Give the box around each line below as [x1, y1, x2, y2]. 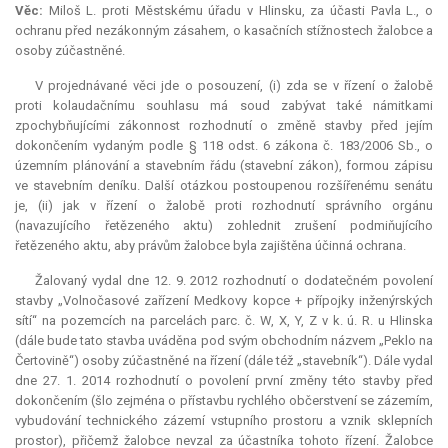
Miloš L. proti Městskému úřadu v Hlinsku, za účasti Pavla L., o [43, 3, 433, 19]
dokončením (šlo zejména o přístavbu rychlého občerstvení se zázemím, [15, 393, 433, 409]
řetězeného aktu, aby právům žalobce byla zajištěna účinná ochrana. [15, 238, 406, 254]
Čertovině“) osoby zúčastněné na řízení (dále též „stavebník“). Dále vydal [15, 353, 433, 369]
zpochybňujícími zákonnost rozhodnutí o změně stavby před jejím [15, 118, 433, 134]
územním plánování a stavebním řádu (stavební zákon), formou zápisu [15, 158, 433, 174]
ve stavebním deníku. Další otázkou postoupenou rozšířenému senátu [15, 178, 433, 194]
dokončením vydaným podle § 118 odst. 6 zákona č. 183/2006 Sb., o [15, 138, 433, 154]
